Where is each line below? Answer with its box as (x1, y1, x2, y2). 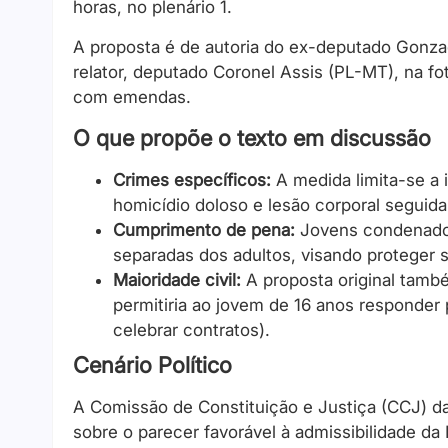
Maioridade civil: (113, 270, 241, 291)
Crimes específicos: (113, 170, 271, 191)
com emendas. (73, 86, 191, 107)
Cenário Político (73, 352, 232, 379)
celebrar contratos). (113, 320, 270, 341)
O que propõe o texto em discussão (73, 125, 431, 152)
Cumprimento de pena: (113, 220, 295, 241)
